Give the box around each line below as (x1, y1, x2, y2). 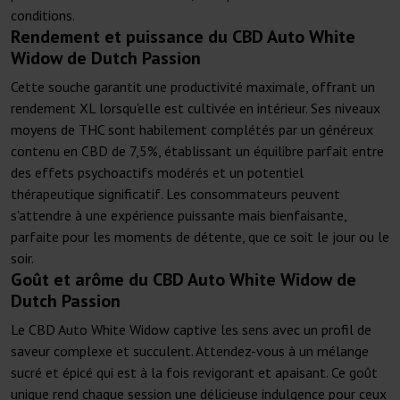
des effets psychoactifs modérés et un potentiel (11, 163, 304, 182)
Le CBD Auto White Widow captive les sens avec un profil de (11, 321, 371, 339)
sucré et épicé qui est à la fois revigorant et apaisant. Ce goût (11, 363, 378, 382)
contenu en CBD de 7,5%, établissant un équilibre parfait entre (11, 142, 384, 161)
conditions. (11, 6, 75, 25)
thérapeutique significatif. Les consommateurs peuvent (11, 185, 340, 204)
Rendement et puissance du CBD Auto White (11, 25, 355, 49)
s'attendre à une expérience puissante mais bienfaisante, (11, 206, 346, 225)
